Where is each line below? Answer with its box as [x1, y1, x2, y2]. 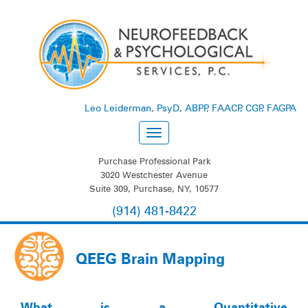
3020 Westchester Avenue [100, 169, 208, 180]
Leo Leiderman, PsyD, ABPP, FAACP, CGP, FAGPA [85, 102, 296, 113]
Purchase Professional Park [98, 155, 210, 166]
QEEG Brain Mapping [76, 250, 225, 267]
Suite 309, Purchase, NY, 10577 [89, 183, 219, 194]
